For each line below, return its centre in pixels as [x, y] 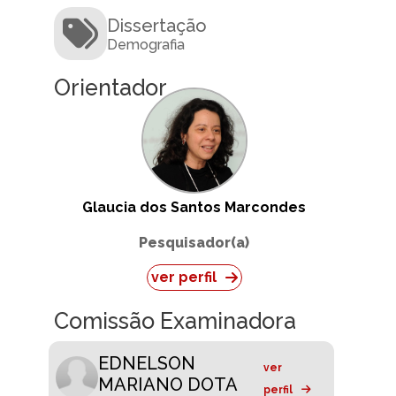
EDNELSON [147, 364]
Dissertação [157, 25]
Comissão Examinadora [175, 321]
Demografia [146, 44]
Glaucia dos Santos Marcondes [194, 208]
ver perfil [183, 278]
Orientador [110, 88]
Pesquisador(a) [194, 243]
